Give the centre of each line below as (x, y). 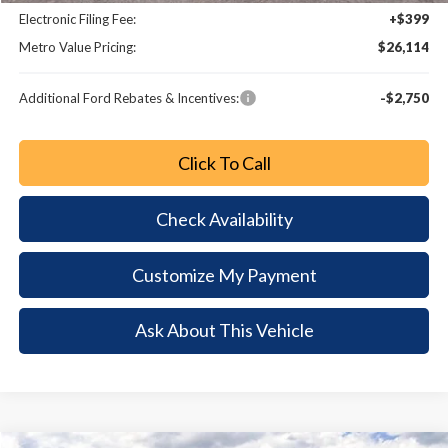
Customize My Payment (224, 274)
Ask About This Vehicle (224, 330)
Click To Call (224, 162)
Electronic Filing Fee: (78, 18)
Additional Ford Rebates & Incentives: (129, 97)
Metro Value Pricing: (78, 46)
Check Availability (224, 218)
